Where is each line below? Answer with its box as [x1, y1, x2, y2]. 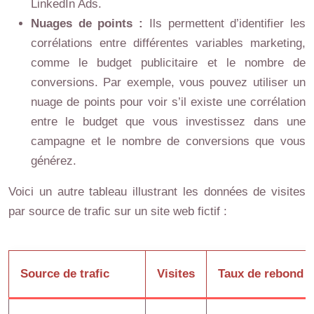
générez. [31, 154, 76, 168]
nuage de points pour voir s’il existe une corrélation [31, 95, 306, 109]
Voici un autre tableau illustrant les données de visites [8, 185, 306, 198]
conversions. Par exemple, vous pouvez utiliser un [31, 76, 306, 89]
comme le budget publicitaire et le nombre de [31, 56, 306, 69]
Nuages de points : [31, 17, 149, 30]
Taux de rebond [218, 267, 303, 280]
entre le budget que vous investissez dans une [31, 115, 306, 128]
